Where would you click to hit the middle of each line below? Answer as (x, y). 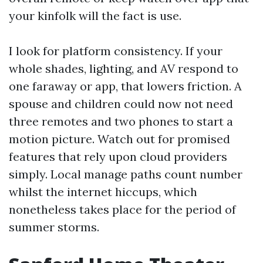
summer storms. (54, 227)
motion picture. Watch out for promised (119, 139)
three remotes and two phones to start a (121, 121)
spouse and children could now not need (121, 104)
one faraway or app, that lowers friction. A (125, 86)
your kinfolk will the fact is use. (95, 16)
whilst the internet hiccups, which (103, 192)
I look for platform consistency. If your (116, 51)
